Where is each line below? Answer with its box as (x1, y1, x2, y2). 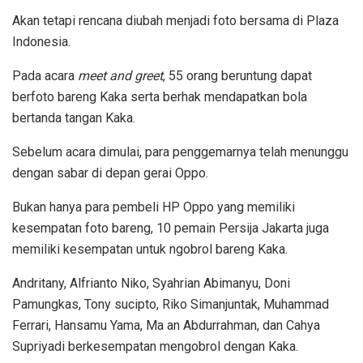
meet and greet (78, 67, 163, 83)
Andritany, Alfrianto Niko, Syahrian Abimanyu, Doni (12, 275, 290, 291)
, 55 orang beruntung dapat (163, 67, 312, 83)
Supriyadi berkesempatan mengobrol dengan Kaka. (12, 338, 301, 354)
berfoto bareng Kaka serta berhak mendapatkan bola (12, 88, 307, 105)
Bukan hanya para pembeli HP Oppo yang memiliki (12, 199, 295, 215)
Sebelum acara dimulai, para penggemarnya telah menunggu (12, 143, 348, 160)
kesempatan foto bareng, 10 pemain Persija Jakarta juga (12, 220, 329, 236)
